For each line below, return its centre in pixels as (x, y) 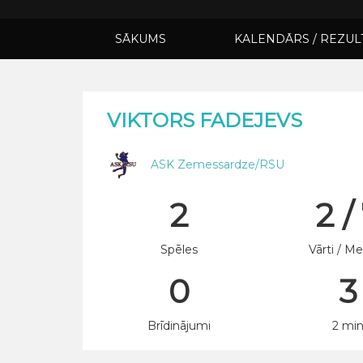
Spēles (179, 250)
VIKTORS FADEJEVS (205, 120)
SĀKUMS (141, 39)
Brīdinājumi (179, 326)
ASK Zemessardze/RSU (218, 164)
